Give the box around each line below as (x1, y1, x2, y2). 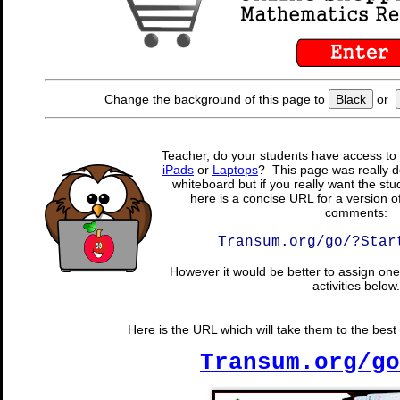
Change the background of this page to (104, 92, 329, 106)
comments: (325, 205, 387, 220)
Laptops (212, 162, 258, 177)
